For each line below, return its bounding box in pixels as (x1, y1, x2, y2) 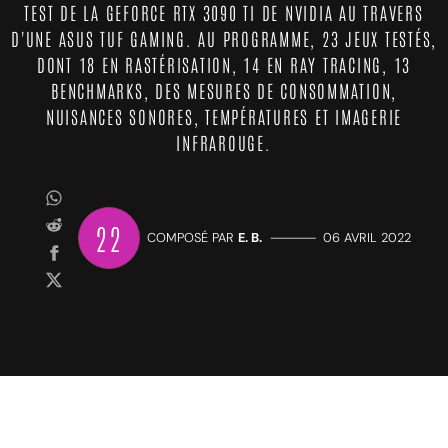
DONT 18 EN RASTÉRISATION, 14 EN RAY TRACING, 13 (36, 53, 412, 75)
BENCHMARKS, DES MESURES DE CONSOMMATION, (51, 79, 397, 101)
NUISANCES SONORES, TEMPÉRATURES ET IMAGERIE (45, 105, 403, 127)
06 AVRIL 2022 (322, 229, 411, 246)
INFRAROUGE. (176, 131, 272, 153)
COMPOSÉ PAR (146, 229, 238, 246)
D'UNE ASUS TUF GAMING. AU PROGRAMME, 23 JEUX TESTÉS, (11, 27, 437, 49)
